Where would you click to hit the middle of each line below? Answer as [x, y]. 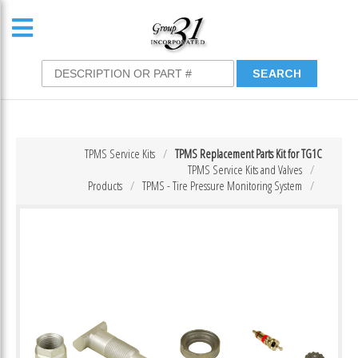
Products [105, 185]
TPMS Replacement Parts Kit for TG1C [249, 153]
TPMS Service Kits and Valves [245, 169]
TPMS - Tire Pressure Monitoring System [222, 185]
